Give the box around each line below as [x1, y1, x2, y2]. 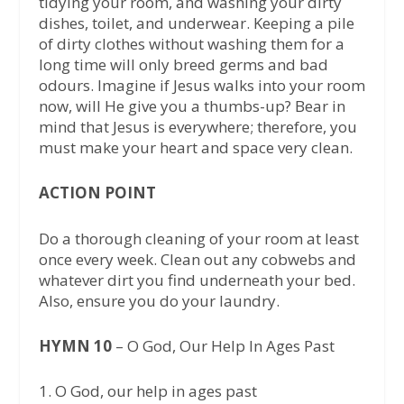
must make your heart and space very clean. [38, 137, 353, 159]
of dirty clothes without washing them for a [38, 33, 344, 55]
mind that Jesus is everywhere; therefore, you [38, 116, 357, 138]
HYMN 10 [38, 335, 115, 356]
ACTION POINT [38, 182, 156, 204]
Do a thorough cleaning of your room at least [38, 227, 359, 249]
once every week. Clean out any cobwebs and [38, 248, 356, 270]
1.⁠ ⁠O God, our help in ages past [38, 381, 257, 401]
